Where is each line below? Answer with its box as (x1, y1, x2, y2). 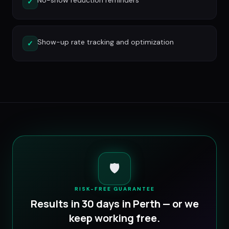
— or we (160, 197, 199, 211)
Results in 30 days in (30, 197, 133, 211)
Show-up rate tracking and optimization (37, 37, 174, 47)
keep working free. (69, 211, 160, 225)
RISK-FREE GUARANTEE (74, 186, 155, 193)
